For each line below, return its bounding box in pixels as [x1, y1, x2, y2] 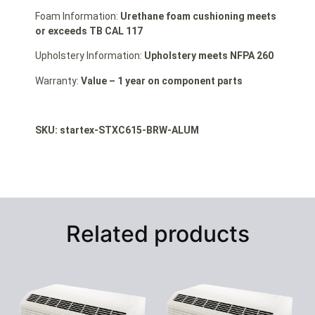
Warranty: [35, 75, 81, 86]
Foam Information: [35, 10, 120, 22]
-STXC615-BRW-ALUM [94, 124, 199, 136]
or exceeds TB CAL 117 [35, 25, 143, 37]
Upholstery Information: [35, 50, 144, 62]
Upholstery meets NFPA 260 [144, 50, 274, 62]
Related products [65, 219, 250, 247]
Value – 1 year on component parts [81, 75, 243, 86]
